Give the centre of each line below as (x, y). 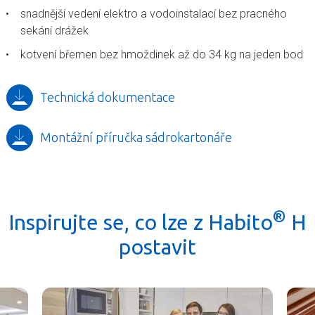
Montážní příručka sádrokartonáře (136, 137)
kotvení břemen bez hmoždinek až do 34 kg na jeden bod (162, 54)
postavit (157, 246)
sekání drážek (54, 30)
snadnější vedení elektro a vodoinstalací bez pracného (154, 13)
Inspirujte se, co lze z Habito (141, 222)
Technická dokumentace (108, 97)
